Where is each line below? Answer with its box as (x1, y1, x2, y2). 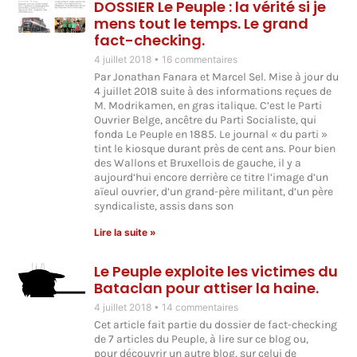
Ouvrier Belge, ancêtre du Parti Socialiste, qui (94, 113, 317, 127)
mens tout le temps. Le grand (94, 14, 309, 34)
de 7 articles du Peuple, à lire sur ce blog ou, (94, 332, 309, 347)
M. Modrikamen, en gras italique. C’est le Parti (94, 99, 323, 113)
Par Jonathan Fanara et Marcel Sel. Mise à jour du (94, 70, 339, 84)
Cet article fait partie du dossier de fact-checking (94, 318, 338, 332)
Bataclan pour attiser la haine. (94, 278, 320, 299)
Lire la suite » (94, 226, 157, 239)
